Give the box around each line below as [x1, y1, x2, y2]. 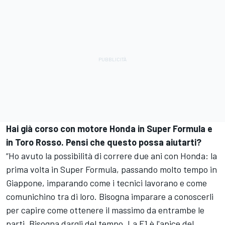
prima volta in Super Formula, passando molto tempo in [6, 164, 217, 175]
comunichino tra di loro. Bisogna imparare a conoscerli [6, 191, 213, 202]
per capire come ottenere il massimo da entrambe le [6, 204, 204, 216]
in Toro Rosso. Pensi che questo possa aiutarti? [6, 137, 201, 148]
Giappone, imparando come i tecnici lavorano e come [6, 177, 207, 189]
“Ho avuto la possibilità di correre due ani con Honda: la [6, 150, 217, 162]
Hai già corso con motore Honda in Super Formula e [6, 123, 212, 135]
